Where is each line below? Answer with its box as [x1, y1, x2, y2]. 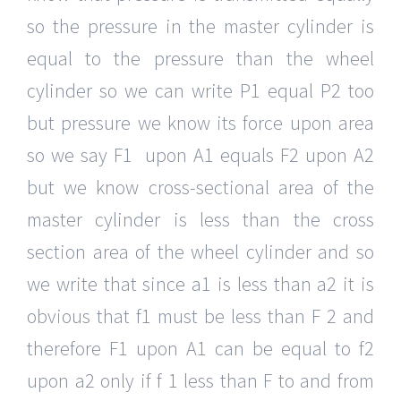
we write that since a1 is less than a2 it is [27, 271, 374, 297]
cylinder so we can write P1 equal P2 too [27, 78, 374, 104]
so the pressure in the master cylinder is [27, 13, 374, 39]
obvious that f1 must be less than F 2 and [27, 303, 374, 329]
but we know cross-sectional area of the [27, 175, 374, 200]
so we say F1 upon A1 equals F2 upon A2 [27, 142, 374, 168]
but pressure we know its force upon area [27, 110, 374, 136]
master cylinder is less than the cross [27, 207, 374, 233]
